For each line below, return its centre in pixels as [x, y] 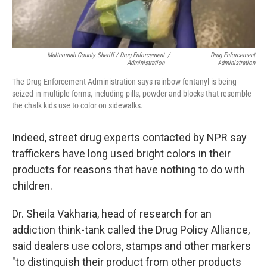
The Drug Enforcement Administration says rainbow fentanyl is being [124, 81]
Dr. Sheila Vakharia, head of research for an [112, 213]
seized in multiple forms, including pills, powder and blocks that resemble [132, 93]
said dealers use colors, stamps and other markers [131, 246]
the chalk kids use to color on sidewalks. [77, 105]
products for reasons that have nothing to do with [128, 169]
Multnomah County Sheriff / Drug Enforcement [106, 55]
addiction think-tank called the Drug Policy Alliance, [131, 229]
